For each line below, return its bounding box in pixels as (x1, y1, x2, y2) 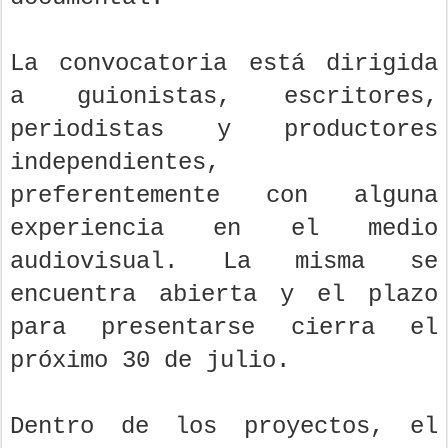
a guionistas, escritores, (10, 83, 438, 111)
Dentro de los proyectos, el (10, 413, 438, 441)
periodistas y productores (10, 116, 438, 144)
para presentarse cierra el (10, 314, 438, 342)
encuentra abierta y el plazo (10, 281, 438, 309)
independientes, (10, 149, 220, 177)
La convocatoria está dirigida (10, 50, 438, 78)
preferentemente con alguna (10, 182, 438, 210)
